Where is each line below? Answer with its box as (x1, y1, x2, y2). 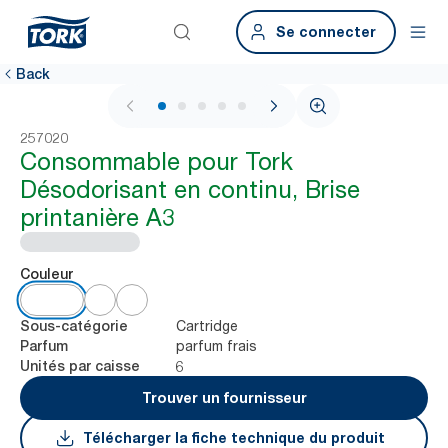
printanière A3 (20, 203, 175, 232)
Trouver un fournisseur (141, 389, 307, 406)
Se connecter (276, 23, 376, 40)
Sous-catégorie (20, 318, 128, 334)
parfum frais (176, 337, 257, 354)
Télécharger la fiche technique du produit (83, 429, 385, 446)
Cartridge (176, 317, 238, 334)
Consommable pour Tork (20, 147, 293, 176)
